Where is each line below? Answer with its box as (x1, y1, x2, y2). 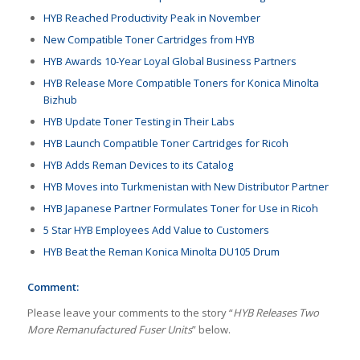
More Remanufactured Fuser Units (27, 322, 192, 337)
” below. (191, 322, 231, 337)
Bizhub (43, 92, 77, 108)
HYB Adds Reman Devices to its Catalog (43, 157, 233, 173)
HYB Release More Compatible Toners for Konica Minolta (43, 76, 319, 91)
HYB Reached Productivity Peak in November (43, 10, 260, 26)
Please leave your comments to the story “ (27, 305, 233, 321)
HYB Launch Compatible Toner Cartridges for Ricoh (43, 136, 288, 151)
